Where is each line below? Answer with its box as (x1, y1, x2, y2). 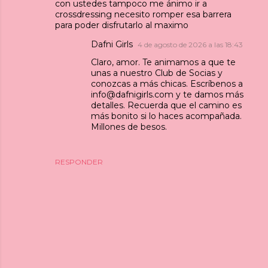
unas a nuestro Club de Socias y (91, 67, 223, 78)
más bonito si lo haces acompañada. (91, 110, 242, 121)
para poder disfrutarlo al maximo (55, 19, 188, 31)
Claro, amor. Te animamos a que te (91, 56, 236, 68)
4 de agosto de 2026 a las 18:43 (138, 39, 243, 49)
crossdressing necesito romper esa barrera (55, 8, 232, 20)
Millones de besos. (91, 121, 167, 132)
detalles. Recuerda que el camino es (91, 99, 242, 111)
